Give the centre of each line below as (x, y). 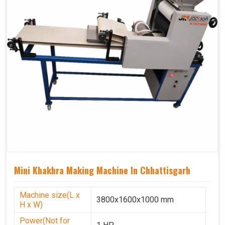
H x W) (31, 204)
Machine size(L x (50, 195)
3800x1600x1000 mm (135, 199)
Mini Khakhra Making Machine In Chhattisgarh (102, 170)
